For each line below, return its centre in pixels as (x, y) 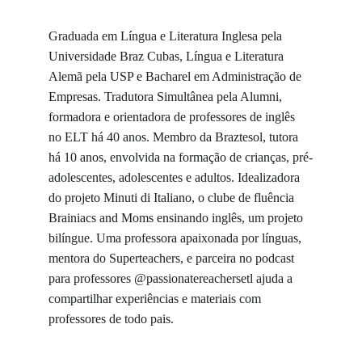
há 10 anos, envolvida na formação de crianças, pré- (181, 157)
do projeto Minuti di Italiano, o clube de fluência (173, 198)
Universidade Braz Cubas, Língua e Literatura (168, 56)
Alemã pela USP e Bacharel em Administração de (177, 76)
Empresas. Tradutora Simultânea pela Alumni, (167, 97)
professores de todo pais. (111, 319)
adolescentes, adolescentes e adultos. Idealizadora (176, 177)
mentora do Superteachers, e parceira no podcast (173, 258)
